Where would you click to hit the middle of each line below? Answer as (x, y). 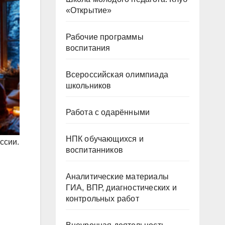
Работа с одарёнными (108, 112)
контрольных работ (102, 199)
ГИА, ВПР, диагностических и (121, 188)
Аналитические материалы (117, 177)
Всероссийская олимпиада (117, 75)
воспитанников (94, 150)
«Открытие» (89, 10)
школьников (88, 86)
